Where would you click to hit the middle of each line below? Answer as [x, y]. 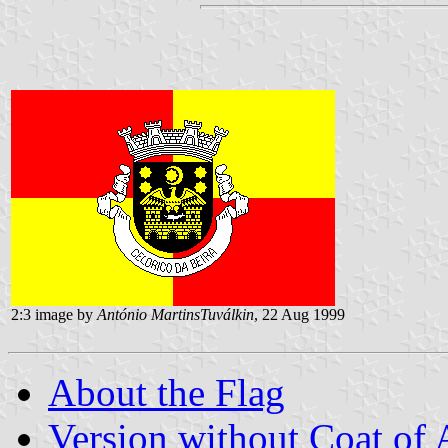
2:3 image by [54, 314]
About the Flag [166, 392]
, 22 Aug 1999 [299, 314]
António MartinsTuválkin [175, 314]
